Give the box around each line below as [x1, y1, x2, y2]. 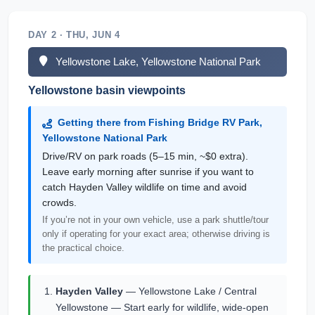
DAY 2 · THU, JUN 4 [28, 30, 120, 40]
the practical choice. [42, 243, 124, 253]
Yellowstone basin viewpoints [28, 84, 186, 96]
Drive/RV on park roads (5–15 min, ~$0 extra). [42, 150, 248, 162]
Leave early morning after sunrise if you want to [42, 166, 254, 177]
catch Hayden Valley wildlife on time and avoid [42, 181, 247, 193]
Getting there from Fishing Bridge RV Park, [55, 117, 262, 128]
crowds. [42, 197, 77, 208]
